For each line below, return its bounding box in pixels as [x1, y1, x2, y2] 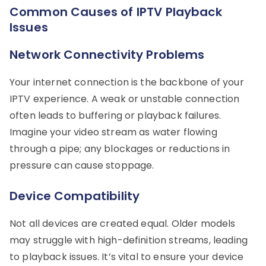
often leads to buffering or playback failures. [9, 108, 221, 122]
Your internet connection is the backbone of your [9, 75, 244, 89]
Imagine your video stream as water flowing [9, 125, 217, 139]
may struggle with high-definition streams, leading [9, 233, 248, 247]
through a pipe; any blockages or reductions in [9, 141, 230, 156]
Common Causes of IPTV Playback [9, 3, 222, 20]
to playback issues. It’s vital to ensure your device [9, 249, 244, 264]
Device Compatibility [9, 187, 140, 204]
